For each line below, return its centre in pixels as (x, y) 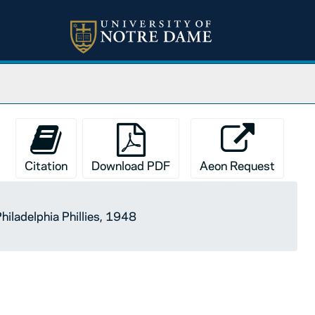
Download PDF (131, 165)
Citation (46, 165)
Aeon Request (237, 165)
